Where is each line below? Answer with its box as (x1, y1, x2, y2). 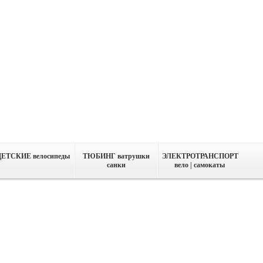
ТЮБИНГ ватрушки (83, 152, 150, 161)
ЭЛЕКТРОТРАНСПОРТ (162, 152, 238, 161)
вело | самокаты (174, 161, 225, 170)
